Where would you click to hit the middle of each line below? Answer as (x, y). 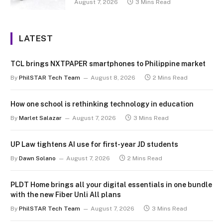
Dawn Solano (37, 159)
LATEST (36, 39)
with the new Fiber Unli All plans (66, 195)
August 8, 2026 (113, 78)
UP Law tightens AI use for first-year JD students (94, 145)
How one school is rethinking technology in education (102, 104)
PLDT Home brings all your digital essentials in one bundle (111, 185)
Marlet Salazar (40, 118)
